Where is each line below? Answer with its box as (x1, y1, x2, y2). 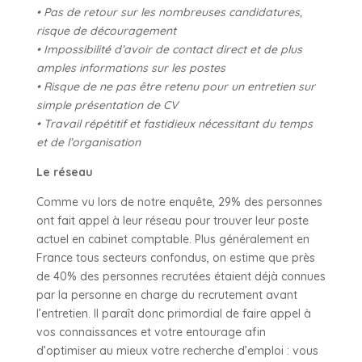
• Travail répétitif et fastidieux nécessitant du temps (36, 116, 313, 131)
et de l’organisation (36, 134, 141, 149)
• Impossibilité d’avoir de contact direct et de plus (36, 41, 302, 57)
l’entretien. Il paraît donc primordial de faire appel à (36, 305, 311, 321)
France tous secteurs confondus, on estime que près (36, 250, 315, 265)
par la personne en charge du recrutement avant (36, 287, 297, 302)
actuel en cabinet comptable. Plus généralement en (36, 231, 309, 246)
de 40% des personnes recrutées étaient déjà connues (36, 268, 326, 284)
